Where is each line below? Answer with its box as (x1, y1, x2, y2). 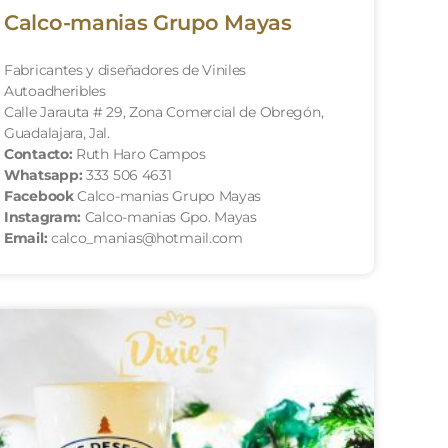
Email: (4, 228, 48, 247)
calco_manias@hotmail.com (47, 228, 243, 247)
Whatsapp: (4, 165, 83, 184)
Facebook (4, 186, 74, 205)
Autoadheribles (4, 81, 106, 100)
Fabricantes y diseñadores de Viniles (4, 60, 247, 79)
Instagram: (4, 207, 81, 226)
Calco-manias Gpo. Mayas (81, 207, 257, 226)
